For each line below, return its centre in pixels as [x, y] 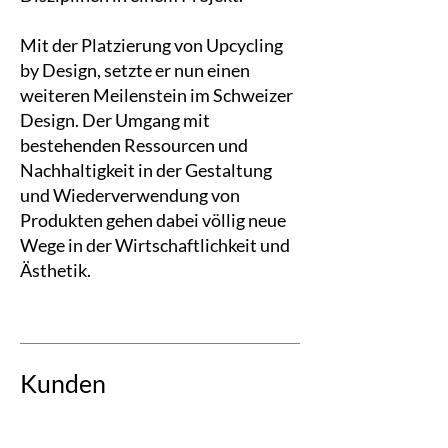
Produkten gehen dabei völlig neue [153, 220]
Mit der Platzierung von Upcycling [151, 45]
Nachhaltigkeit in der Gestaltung [146, 170]
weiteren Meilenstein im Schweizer [156, 95]
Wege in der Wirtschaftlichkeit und [155, 245]
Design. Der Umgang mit [115, 120]
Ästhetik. [55, 270]
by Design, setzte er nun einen [135, 70]
